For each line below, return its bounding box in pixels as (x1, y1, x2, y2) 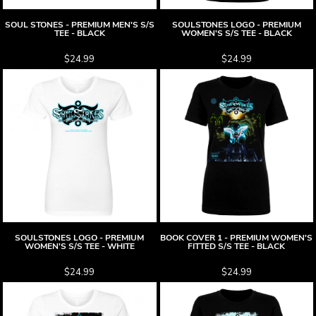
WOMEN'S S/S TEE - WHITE (24, 241, 135, 252)
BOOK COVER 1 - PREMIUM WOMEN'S (160, 232, 313, 243)
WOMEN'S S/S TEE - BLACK (181, 27, 292, 39)
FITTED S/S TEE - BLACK (188, 241, 286, 252)
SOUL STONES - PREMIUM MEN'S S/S (4, 18, 154, 30)
